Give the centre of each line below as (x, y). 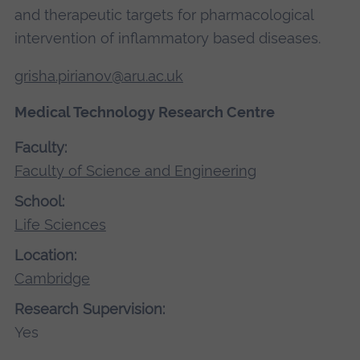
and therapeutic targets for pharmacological (164, 15)
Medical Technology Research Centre (144, 112)
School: (39, 201)
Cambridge (52, 279)
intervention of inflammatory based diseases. (167, 39)
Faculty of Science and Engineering (135, 170)
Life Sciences (60, 224)
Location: (45, 256)
